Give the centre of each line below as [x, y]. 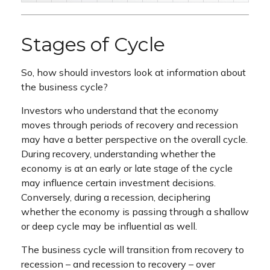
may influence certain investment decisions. [118, 183]
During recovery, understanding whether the [118, 154]
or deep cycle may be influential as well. [109, 226]
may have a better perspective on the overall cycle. [134, 140]
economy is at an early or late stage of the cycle [127, 168]
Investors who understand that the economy [120, 111]
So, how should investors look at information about [133, 73]
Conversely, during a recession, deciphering [116, 197]
